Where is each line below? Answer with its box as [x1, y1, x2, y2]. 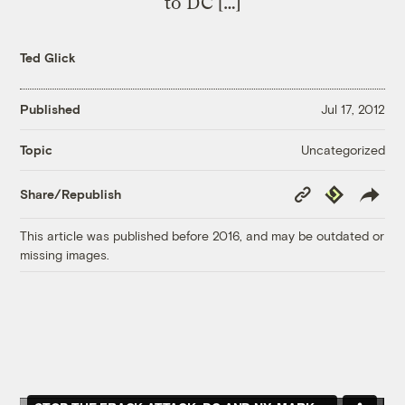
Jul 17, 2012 [320, 101, 385, 118]
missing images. [20, 246, 110, 262]
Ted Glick [20, 49, 77, 65]
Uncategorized [300, 141, 385, 157]
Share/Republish [20, 186, 122, 202]
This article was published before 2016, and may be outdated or [20, 227, 385, 243]
